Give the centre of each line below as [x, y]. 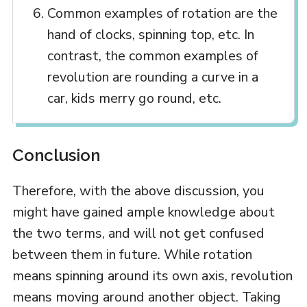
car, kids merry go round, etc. [134, 98]
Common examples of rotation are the [162, 13]
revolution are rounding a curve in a [152, 77]
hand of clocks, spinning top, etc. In [150, 34]
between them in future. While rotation [132, 254]
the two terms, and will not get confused [138, 233]
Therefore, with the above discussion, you [138, 191]
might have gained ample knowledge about [143, 212]
